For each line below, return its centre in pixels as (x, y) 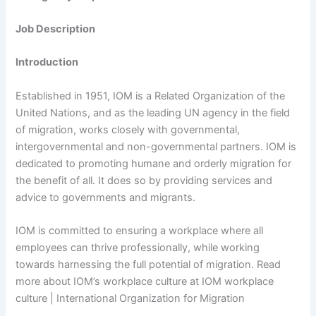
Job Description (56, 29)
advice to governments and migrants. (106, 197)
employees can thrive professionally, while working (138, 248)
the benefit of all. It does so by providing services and (144, 180)
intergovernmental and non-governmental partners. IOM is (156, 146)
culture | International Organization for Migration (130, 299)
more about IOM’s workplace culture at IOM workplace (145, 282)
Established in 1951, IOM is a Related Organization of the (151, 96)
